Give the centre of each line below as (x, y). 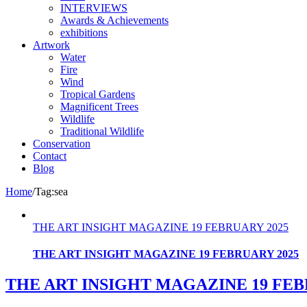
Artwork (51, 45)
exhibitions (84, 33)
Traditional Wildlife (102, 131)
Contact (50, 156)
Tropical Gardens (98, 94)
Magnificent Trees (99, 107)
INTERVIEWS (94, 8)
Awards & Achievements (114, 20)
